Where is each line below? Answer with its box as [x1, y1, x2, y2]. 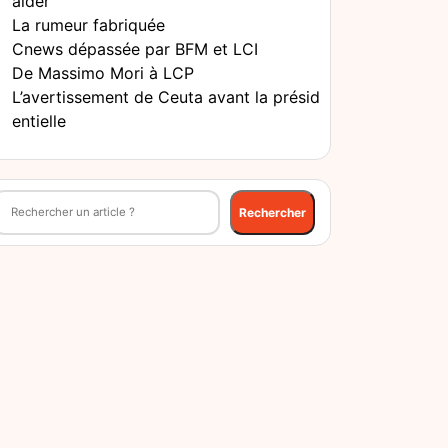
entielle [12, 111, 66, 132]
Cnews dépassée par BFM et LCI [12, 39, 258, 60]
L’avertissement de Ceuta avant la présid [12, 87, 320, 108]
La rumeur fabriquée [12, 15, 165, 36]
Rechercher [239, 204, 306, 220]
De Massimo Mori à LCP [12, 63, 194, 84]
